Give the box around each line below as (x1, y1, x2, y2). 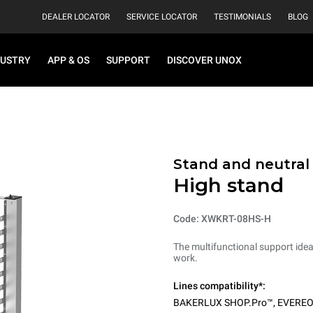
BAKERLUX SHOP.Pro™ (173, 297, 273, 308)
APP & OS (48, 54, 89, 66)
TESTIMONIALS (214, 12, 271, 22)
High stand (173, 173, 284, 197)
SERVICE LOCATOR (126, 12, 197, 22)
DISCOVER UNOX (167, 54, 242, 66)
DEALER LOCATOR (42, 12, 110, 22)
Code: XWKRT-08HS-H (173, 213, 271, 224)
